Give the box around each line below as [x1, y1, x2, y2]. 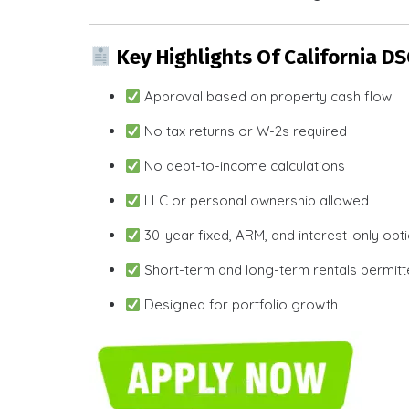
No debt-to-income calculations [141, 157, 346, 174]
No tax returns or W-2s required [141, 122, 348, 140]
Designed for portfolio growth [141, 296, 339, 313]
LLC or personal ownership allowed [141, 192, 370, 209]
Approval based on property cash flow [141, 88, 393, 105]
